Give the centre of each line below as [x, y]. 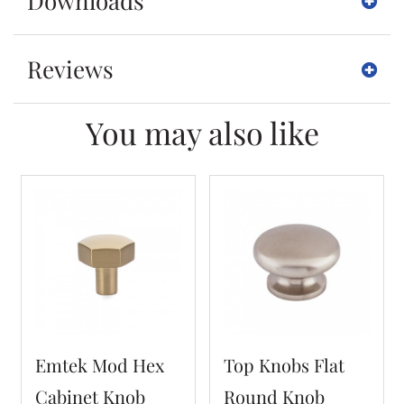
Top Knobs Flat [284, 365]
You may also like [202, 133]
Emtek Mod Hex [99, 365]
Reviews [70, 69]
